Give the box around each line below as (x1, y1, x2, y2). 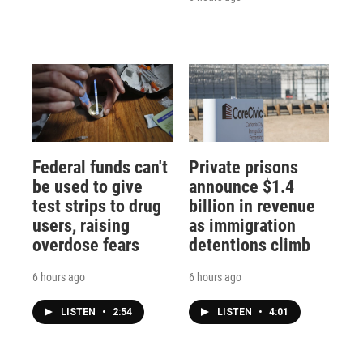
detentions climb (188, 234, 310, 255)
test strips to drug (32, 195, 161, 216)
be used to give (32, 176, 143, 197)
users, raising (32, 215, 130, 236)
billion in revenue (188, 195, 315, 216)
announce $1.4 (188, 176, 294, 197)
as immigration (188, 215, 296, 236)
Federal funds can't (32, 156, 168, 177)
